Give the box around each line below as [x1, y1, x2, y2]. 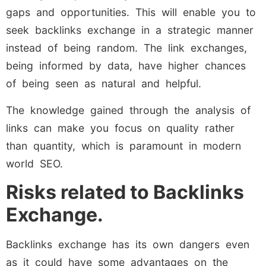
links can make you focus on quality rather [6, 121, 235, 134]
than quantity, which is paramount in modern [6, 139, 241, 152]
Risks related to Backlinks [6, 180, 244, 204]
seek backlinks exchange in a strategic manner [6, 24, 254, 37]
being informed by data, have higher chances [6, 59, 246, 72]
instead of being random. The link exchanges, [6, 42, 247, 55]
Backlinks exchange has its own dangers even [6, 238, 249, 251]
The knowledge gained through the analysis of [6, 103, 251, 116]
